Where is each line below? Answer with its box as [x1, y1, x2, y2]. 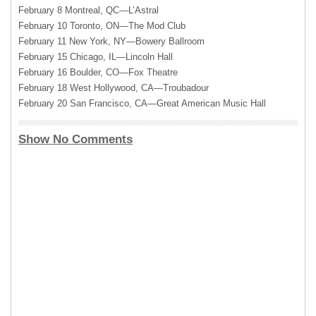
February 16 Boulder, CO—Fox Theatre [18, 67, 178, 78]
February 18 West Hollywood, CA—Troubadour [18, 83, 209, 93]
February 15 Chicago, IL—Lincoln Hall [18, 51, 173, 62]
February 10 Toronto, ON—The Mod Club [18, 20, 186, 31]
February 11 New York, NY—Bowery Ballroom [18, 36, 205, 47]
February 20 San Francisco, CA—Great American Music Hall [18, 98, 266, 109]
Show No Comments [18, 133, 133, 146]
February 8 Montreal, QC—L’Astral [18, 5, 159, 16]
